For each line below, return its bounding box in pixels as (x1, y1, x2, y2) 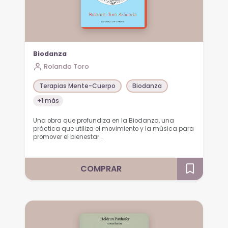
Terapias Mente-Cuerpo (39, 81, 116, 91)
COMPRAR (80, 162, 122, 175)
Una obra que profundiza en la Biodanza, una (33, 116, 175, 125)
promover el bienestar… (33, 132, 103, 141)
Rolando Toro (44, 62, 90, 71)
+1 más (37, 96, 60, 105)
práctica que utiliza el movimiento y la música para (33, 124, 194, 133)
